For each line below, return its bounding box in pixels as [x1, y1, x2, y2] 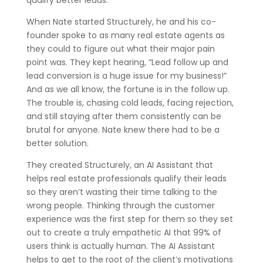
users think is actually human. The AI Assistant [26, 240, 215, 252]
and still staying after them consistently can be [26, 110, 221, 123]
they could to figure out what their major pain [26, 43, 215, 55]
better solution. [26, 137, 89, 150]
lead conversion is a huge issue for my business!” [26, 70, 227, 82]
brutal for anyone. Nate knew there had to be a [26, 124, 220, 136]
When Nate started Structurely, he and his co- [26, 16, 216, 28]
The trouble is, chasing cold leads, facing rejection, [26, 97, 234, 109]
